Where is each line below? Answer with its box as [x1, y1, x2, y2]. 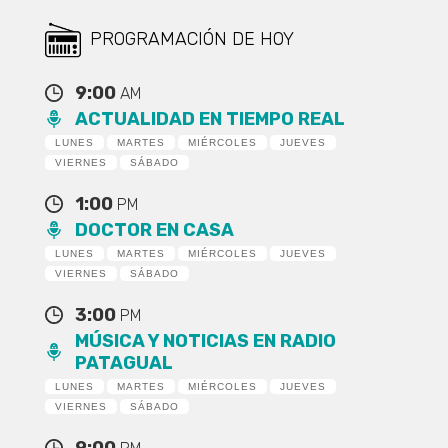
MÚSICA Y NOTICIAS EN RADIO [74, 329, 336, 352]
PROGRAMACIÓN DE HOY [89, 27, 294, 50]
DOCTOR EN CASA [74, 218, 234, 241]
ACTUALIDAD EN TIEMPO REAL [74, 107, 345, 130]
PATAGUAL [74, 351, 173, 374]
